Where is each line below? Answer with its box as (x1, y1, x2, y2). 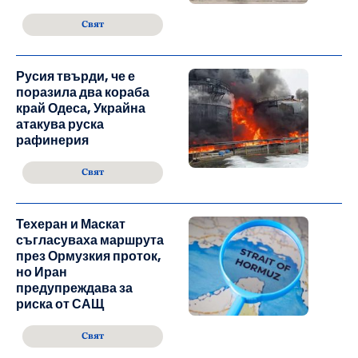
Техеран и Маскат (16, 215, 125, 234)
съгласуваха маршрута (16, 231, 164, 250)
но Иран (16, 263, 67, 282)
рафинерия (16, 131, 89, 150)
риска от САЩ (16, 295, 104, 314)
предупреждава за (16, 279, 133, 298)
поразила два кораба (16, 83, 149, 102)
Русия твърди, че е (16, 67, 135, 86)
